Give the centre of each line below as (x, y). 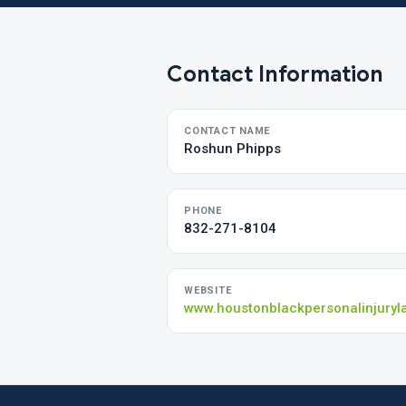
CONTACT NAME (227, 131)
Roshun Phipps (232, 149)
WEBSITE (208, 290)
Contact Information (275, 74)
